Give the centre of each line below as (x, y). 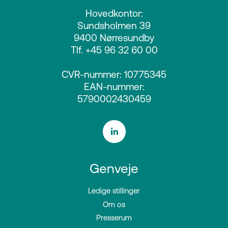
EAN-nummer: (114, 87)
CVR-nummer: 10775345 (114, 75)
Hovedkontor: (114, 13)
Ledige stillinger (114, 191)
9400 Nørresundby (114, 38)
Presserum (114, 218)
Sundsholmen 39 (114, 26)
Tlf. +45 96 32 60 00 (114, 50)
